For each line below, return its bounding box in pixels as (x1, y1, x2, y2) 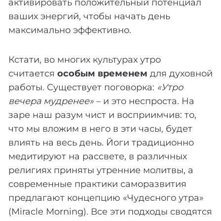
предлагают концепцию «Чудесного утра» (8, 192, 204, 203)
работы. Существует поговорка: (8, 81, 157, 93)
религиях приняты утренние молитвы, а (8, 164, 193, 176)
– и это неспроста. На (94, 95, 194, 107)
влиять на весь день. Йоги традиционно (8, 137, 194, 148)
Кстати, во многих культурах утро (8, 54, 161, 65)
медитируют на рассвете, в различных (8, 150, 187, 162)
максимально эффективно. (8, 24, 131, 36)
